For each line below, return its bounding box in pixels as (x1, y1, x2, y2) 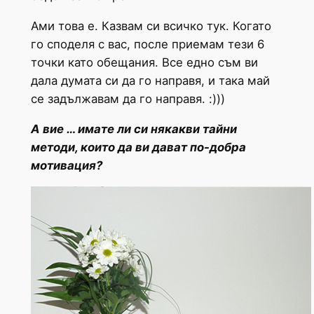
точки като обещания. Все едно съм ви (30, 55, 258, 70)
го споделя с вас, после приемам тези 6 (30, 37, 264, 52)
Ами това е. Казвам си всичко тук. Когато (30, 19, 271, 34)
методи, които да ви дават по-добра (30, 139, 246, 154)
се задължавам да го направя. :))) (30, 92, 225, 107)
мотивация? (30, 158, 102, 172)
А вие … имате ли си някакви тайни (30, 121, 237, 136)
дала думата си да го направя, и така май (30, 74, 270, 88)
